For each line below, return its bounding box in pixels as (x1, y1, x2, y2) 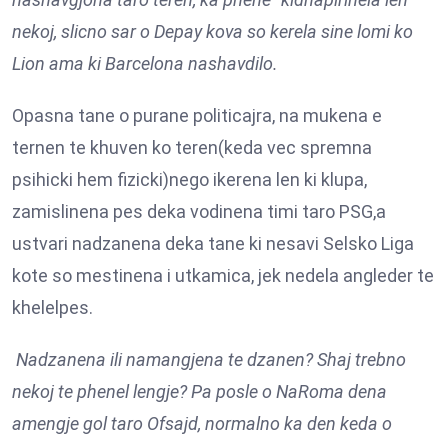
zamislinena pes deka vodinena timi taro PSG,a (12, 200, 386, 222)
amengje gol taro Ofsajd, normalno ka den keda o (12, 412, 392, 434)
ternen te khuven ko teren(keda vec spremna (12, 136, 372, 158)
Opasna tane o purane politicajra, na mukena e (12, 104, 382, 126)
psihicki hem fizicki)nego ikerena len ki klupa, (12, 168, 367, 190)
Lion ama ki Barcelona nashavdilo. (12, 52, 278, 74)
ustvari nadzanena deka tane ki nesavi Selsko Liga (12, 232, 414, 254)
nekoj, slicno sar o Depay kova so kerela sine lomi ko (12, 20, 413, 42)
